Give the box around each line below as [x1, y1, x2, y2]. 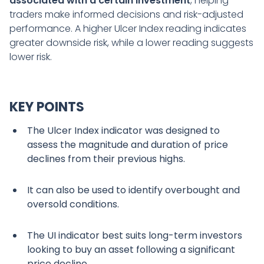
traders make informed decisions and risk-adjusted [9, 7, 243, 21]
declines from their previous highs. [27, 151, 185, 166]
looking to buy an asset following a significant [27, 242, 235, 256]
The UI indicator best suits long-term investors [27, 228, 242, 242]
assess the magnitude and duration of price [27, 137, 228, 151]
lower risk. [9, 49, 52, 64]
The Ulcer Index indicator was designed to [27, 123, 220, 137]
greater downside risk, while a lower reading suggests [9, 35, 253, 49]
